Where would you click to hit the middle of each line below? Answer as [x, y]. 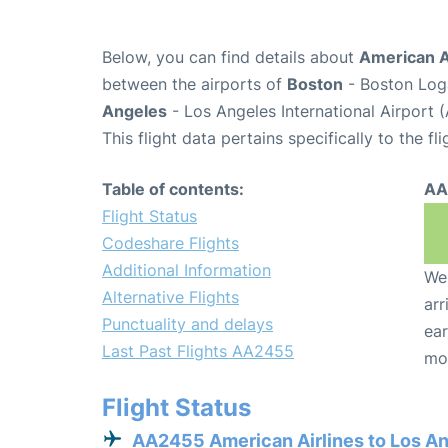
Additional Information [186, 269]
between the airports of [194, 83]
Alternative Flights [170, 296]
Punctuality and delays [187, 323]
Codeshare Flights [170, 242]
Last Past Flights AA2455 [198, 350]
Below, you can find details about [230, 56]
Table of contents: [173, 188]
